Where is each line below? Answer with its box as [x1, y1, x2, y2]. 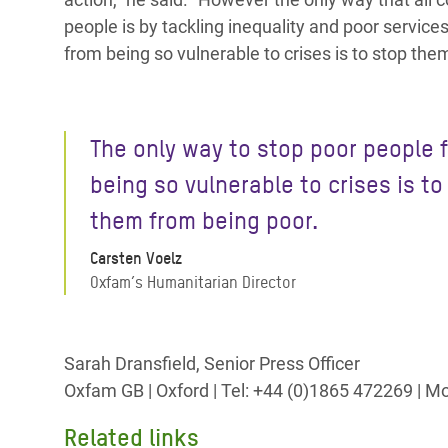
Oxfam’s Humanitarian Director [90, 273, 296, 292]
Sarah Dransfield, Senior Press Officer [64, 353, 360, 374]
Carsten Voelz [90, 249, 182, 268]
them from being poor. [90, 206, 318, 235]
